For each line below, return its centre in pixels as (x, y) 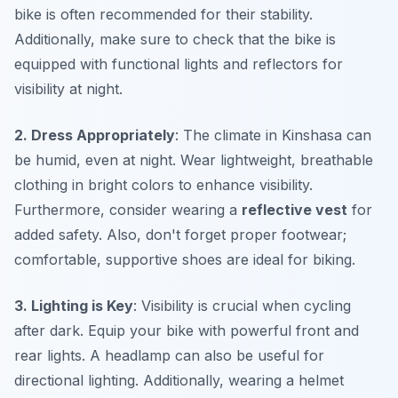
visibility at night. (68, 89)
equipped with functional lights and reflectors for (179, 64)
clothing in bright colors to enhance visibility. (163, 185)
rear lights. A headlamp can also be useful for (169, 356)
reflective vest (295, 210)
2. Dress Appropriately (95, 135)
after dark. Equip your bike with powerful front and (187, 331)
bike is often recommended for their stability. (163, 15)
